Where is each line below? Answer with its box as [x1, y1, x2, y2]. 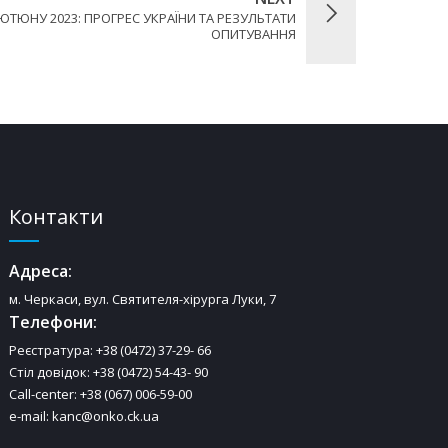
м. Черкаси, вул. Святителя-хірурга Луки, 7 [9, 289, 277, 308]
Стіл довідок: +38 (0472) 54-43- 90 [9, 362, 209, 381]
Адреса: [9, 259, 73, 282]
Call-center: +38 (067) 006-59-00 [9, 384, 193, 403]
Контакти [9, 202, 104, 230]
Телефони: [9, 310, 98, 333]
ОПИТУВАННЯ [211, 24, 296, 43]
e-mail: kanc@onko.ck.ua [9, 406, 160, 425]
